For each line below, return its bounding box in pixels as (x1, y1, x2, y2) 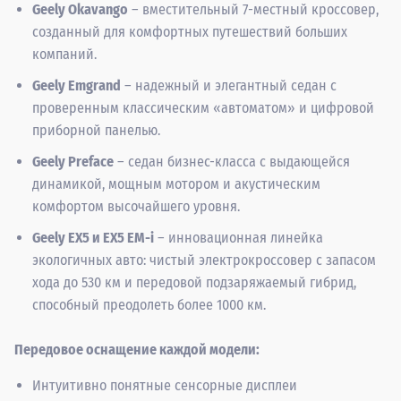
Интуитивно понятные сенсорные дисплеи (32, 376, 297, 394)
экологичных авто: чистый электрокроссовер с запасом (32, 251, 376, 269)
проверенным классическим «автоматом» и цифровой (32, 98, 374, 116)
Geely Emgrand (32, 76, 121, 94)
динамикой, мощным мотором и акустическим (32, 175, 320, 192)
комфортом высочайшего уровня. (32, 197, 240, 215)
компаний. (32, 45, 97, 63)
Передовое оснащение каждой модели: (14, 340, 260, 358)
